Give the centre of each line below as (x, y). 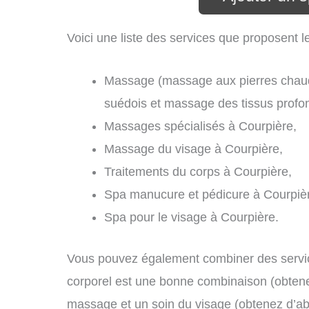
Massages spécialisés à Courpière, (200, 126)
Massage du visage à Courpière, (193, 149)
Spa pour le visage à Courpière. (191, 217)
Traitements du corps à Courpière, (198, 171)
